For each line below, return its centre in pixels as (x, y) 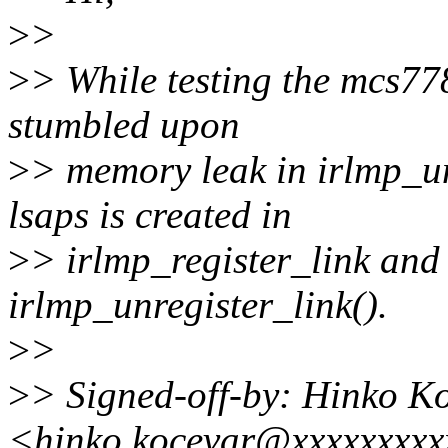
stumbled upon (124, 125)
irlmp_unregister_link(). (198, 305)
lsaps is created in (150, 215)
